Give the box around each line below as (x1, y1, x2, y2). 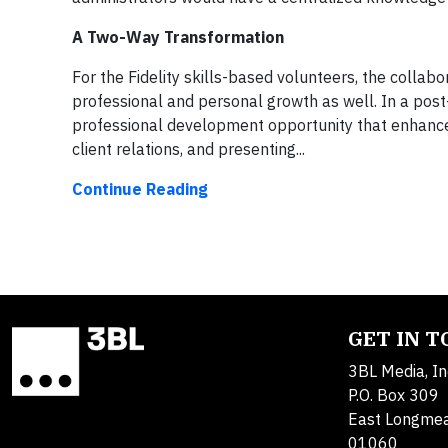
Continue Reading (72, 179, 208, 200)
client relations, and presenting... (72, 139, 305, 160)
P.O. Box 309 (348, 385, 439, 406)
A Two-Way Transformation (72, 27, 284, 48)
